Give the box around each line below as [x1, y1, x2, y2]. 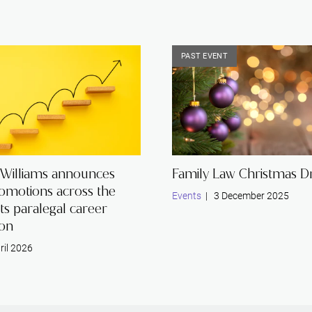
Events [171, 189, 201, 201]
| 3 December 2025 [201, 189, 289, 201]
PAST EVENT [181, 52, 228, 61]
